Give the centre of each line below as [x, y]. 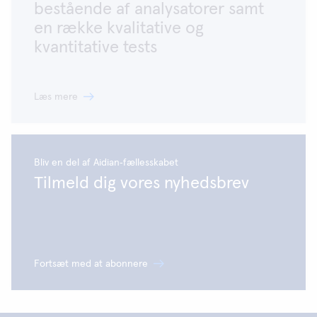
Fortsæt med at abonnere [91, 264]
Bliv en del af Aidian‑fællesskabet [106, 163]
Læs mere [56, 97]
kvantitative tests [96, 48]
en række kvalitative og [119, 29]
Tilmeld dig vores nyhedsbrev [142, 184]
